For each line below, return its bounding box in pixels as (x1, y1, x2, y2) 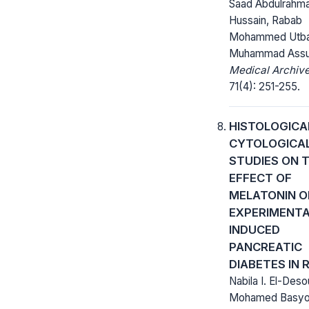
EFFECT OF (229, 170, 292, 185)
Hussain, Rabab (229, 13, 302, 27)
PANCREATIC (229, 239, 302, 254)
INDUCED (229, 222, 280, 237)
